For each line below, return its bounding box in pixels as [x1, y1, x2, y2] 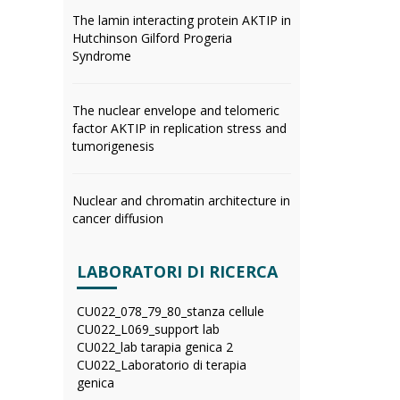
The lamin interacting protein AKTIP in [72, 12, 291, 29]
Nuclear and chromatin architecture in [72, 192, 290, 209]
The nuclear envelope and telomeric [72, 102, 279, 119]
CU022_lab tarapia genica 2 [77, 338, 233, 355]
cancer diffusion [72, 210, 163, 227]
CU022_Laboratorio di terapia [77, 356, 246, 373]
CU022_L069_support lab [77, 321, 220, 337]
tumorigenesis [72, 137, 154, 154]
